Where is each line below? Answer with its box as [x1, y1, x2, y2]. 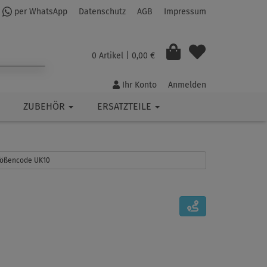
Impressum [164, 7, 206, 17]
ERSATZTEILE [97, 101, 154, 113]
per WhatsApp [12, 7, 67, 17]
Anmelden [168, 80, 206, 91]
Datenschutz [79, 7, 126, 17]
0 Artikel [91, 50, 123, 61]
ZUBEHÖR [23, 101, 67, 113]
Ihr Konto [120, 80, 157, 91]
